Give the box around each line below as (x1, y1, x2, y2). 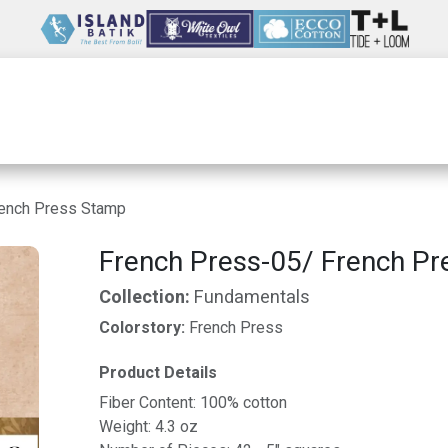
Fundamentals (193, 284, 310, 311)
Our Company (164, 98, 291, 124)
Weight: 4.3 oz (98, 417, 198, 436)
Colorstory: (98, 318, 189, 337)
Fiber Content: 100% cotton (98, 393, 287, 412)
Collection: (98, 284, 194, 311)
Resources (327, 98, 422, 124)
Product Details (98, 361, 217, 385)
